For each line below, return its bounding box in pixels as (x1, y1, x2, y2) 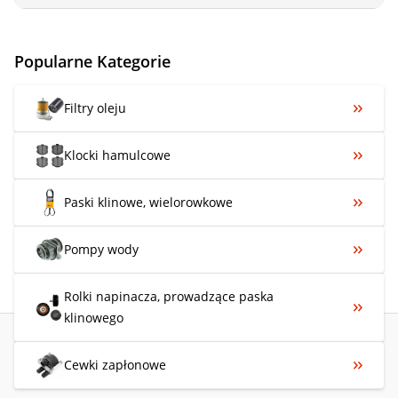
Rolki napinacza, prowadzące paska (64, 287, 274, 305)
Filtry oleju (64, 99, 126, 116)
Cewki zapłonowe (64, 355, 166, 373)
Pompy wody (64, 240, 139, 258)
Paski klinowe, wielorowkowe (64, 193, 233, 211)
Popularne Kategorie (14, 50, 171, 72)
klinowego (64, 308, 123, 326)
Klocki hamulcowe (64, 146, 171, 163)
